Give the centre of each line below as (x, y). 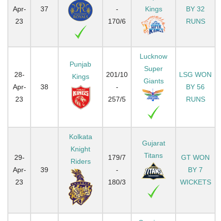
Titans (153, 155)
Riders (80, 161)
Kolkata (80, 136)
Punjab (80, 64)
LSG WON (195, 74)
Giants (153, 81)
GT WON (195, 157)
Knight (80, 149)
